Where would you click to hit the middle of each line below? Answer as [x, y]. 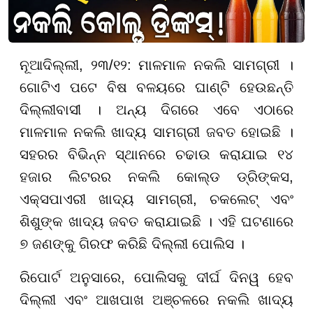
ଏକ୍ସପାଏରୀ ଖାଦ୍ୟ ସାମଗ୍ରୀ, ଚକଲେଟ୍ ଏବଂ [156, 199]
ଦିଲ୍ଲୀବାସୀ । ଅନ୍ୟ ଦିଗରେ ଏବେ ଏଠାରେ [156, 110]
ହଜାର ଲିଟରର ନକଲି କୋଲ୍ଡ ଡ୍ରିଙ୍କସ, [156, 177]
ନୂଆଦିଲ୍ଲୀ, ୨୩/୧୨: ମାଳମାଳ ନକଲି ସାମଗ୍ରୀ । [156, 65]
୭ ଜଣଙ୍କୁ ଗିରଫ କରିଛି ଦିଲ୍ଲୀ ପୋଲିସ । [132, 244]
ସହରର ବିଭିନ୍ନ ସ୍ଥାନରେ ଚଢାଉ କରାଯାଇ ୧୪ [156, 155]
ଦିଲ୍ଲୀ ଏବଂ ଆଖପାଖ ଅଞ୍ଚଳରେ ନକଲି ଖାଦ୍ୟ [156, 300]
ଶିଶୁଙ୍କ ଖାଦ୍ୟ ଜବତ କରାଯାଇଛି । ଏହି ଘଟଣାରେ [156, 222]
